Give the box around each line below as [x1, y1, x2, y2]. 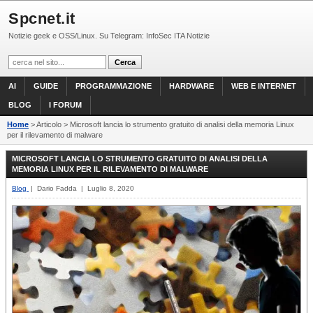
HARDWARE [169, 82, 214, 90]
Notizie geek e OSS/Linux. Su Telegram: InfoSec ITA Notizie [8, 31, 210, 40]
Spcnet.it [8, 10, 75, 27]
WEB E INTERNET [231, 82, 296, 90]
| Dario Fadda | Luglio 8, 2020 [29, 184, 134, 192]
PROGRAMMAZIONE [75, 82, 152, 90]
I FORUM [49, 101, 82, 109]
